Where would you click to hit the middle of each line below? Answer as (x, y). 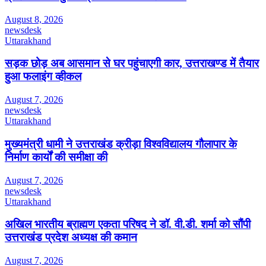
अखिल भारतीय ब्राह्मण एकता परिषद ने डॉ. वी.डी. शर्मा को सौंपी (128, 224)
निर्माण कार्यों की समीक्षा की (56, 157)
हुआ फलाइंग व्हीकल (43, 77)
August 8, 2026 (34, 19)
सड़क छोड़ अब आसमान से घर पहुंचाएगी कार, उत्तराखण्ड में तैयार (132, 64)
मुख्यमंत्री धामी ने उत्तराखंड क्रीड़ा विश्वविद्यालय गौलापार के (121, 144)
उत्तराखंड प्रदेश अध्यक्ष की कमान (71, 237)
